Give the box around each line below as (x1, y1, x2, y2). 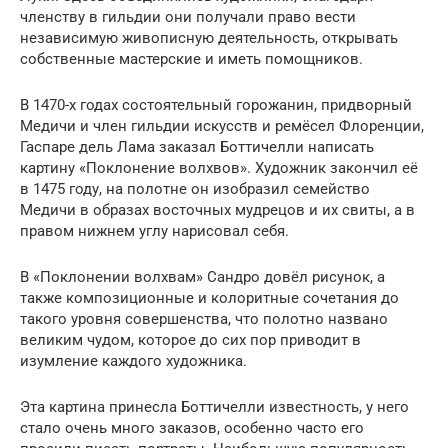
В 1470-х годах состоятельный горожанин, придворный (20, 96, 412, 114)
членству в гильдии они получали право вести (20, 8, 356, 26)
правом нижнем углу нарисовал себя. (20, 222, 289, 240)
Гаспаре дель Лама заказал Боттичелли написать (20, 138, 374, 156)
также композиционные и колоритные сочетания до (20, 289, 399, 307)
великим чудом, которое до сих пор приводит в (20, 331, 361, 349)
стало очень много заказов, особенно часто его (20, 419, 364, 437)
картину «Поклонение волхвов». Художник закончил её (20, 159, 418, 177)
